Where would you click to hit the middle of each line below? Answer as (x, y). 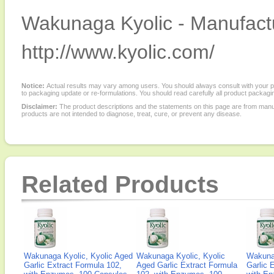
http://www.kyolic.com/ (118, 52)
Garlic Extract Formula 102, (73, 265)
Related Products (120, 184)
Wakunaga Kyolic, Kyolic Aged (78, 256)
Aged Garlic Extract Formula (187, 265)
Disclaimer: (39, 106)
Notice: (34, 86)
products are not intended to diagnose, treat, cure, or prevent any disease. (131, 114)
